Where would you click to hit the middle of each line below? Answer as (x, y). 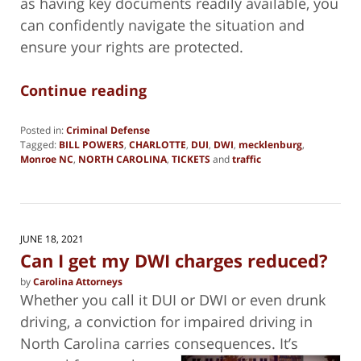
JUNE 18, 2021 (52, 239)
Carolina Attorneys (78, 281)
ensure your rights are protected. (132, 46)
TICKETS (191, 159)
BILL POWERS (91, 144)
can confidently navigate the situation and (162, 25)
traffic (247, 159)
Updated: (40, 172)
